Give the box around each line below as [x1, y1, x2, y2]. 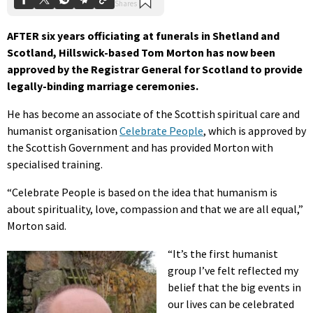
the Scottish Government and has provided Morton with [7, 140, 273, 154]
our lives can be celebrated [168, 296, 294, 311]
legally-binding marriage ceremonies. [7, 78, 198, 93]
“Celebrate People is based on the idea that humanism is [7, 184, 277, 199]
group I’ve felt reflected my [168, 263, 298, 277]
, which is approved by [203, 123, 306, 138]
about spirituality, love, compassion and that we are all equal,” [7, 201, 303, 216]
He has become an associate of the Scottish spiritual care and [7, 106, 300, 121]
